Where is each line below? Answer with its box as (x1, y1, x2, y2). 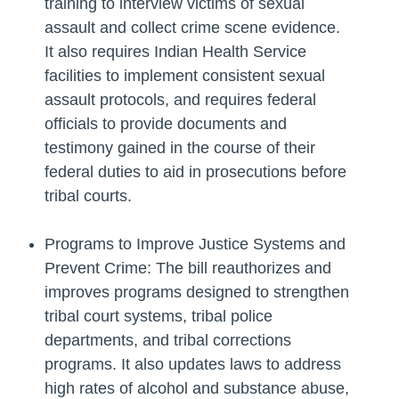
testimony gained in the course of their (45, 139, 315, 158)
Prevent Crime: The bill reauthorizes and (45, 259, 331, 278)
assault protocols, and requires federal (45, 91, 316, 110)
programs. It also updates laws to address (45, 355, 341, 374)
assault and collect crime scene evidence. (45, 19, 340, 37)
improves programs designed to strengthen (45, 283, 349, 302)
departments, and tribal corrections (45, 331, 291, 350)
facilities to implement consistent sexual (45, 67, 325, 85)
